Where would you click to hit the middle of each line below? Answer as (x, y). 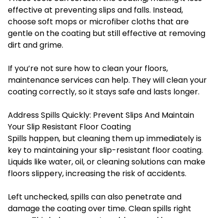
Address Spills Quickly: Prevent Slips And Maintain (101, 115)
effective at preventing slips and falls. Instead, (95, 10)
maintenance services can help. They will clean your (107, 80)
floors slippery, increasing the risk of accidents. (97, 173)
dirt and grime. (36, 45)
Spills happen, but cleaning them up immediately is (105, 138)
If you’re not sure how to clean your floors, (88, 68)
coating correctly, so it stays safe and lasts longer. (104, 91)
